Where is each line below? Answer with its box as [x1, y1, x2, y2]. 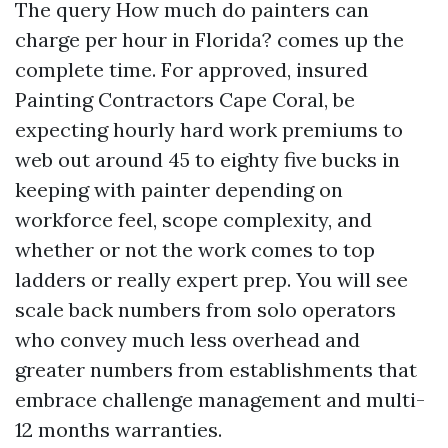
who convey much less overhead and [15, 327, 360, 352]
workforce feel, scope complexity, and [15, 207, 372, 232]
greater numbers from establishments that [15, 357, 417, 382]
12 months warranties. [15, 417, 222, 442]
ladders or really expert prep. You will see [15, 267, 408, 292]
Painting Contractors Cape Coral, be [15, 87, 355, 112]
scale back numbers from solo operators [15, 297, 396, 322]
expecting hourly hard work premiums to [15, 117, 403, 142]
